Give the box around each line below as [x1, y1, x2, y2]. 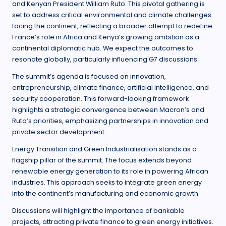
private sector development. [12, 128, 106, 137]
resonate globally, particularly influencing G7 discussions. [12, 55, 199, 64]
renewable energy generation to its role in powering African [12, 167, 208, 176]
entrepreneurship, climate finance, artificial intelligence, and [12, 83, 209, 92]
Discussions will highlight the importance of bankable [12, 206, 185, 215]
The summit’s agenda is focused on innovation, [12, 72, 166, 81]
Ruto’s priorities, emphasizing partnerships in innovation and [12, 117, 208, 126]
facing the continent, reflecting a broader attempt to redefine [12, 22, 212, 31]
